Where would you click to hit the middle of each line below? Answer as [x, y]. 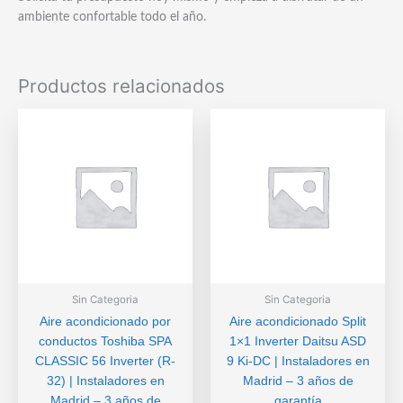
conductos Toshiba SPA [105, 341]
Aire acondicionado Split [298, 321]
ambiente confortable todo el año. [112, 17]
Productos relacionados [121, 85]
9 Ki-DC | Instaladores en [298, 361]
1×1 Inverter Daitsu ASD [298, 341]
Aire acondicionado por [105, 321]
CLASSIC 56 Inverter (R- [105, 361]
